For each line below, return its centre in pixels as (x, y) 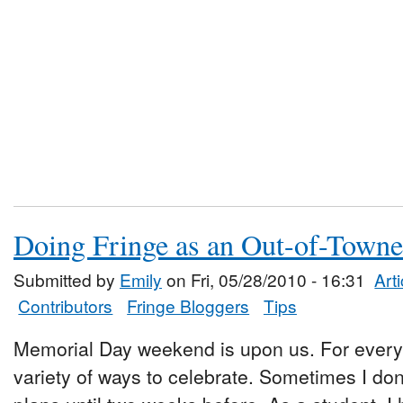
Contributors (66, 306)
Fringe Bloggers (188, 306)
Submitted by (67, 280)
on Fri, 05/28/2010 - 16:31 (264, 280)
